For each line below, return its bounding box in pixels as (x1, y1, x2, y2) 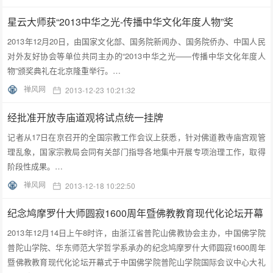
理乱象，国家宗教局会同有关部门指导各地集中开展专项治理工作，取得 (7, 145, 266, 157)
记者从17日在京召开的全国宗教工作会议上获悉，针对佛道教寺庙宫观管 (7, 130, 266, 143)
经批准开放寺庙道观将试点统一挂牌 (7, 110, 164, 124)
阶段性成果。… (7, 160, 63, 172)
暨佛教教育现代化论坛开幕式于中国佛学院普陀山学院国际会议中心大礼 (7, 255, 266, 268)
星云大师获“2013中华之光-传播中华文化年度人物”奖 (7, 15, 234, 29)
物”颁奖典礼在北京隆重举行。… (7, 65, 121, 77)
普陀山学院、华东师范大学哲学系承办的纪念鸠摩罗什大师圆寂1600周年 (7, 241, 266, 253)
